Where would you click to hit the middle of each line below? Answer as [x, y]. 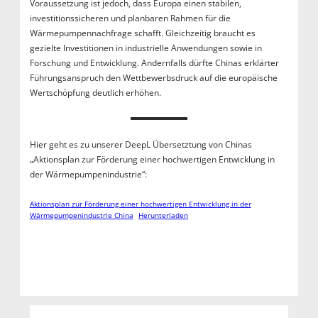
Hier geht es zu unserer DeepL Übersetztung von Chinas [141, 145]
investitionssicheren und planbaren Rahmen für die [130, 18]
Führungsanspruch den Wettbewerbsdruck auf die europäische [153, 78]
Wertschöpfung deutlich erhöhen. [95, 93]
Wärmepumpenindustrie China [81, 216]
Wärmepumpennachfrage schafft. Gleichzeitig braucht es [142, 33]
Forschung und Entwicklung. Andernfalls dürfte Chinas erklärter [154, 63]
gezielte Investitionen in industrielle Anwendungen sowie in [146, 48]
